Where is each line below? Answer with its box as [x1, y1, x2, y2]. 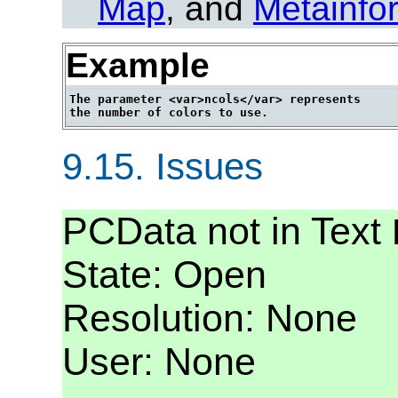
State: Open [62, 253, 267, 297]
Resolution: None [62, 297, 357, 340]
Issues [145, 146, 263, 188]
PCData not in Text [62, 210, 392, 253]
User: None [62, 340, 256, 384]
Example [66, 45, 210, 84]
